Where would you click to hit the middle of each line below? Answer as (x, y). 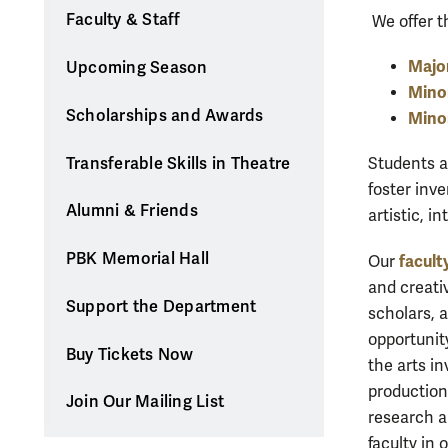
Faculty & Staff (123, 20)
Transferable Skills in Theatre (178, 163)
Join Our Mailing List (145, 402)
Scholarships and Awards (164, 115)
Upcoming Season (136, 68)
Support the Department (161, 306)
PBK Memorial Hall (137, 259)
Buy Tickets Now (129, 354)
